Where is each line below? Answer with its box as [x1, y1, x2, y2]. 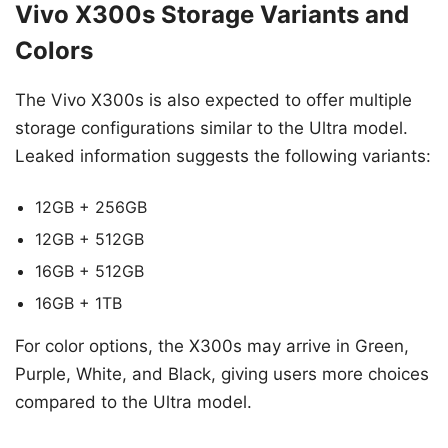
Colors [15, 35, 93, 65]
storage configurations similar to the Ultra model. [15, 117, 408, 138]
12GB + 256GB [35, 197, 147, 218]
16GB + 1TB [35, 293, 122, 314]
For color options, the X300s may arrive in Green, [15, 336, 409, 357]
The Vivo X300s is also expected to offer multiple [15, 89, 412, 110]
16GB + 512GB [35, 261, 144, 282]
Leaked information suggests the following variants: [15, 145, 431, 166]
